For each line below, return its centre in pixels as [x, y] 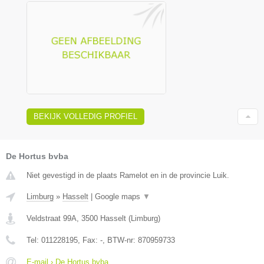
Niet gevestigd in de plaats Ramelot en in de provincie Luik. [128, 176]
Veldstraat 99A [52, 219]
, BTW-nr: [120, 240]
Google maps [119, 197]
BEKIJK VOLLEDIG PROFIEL [85, 117]
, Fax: [89, 240]
